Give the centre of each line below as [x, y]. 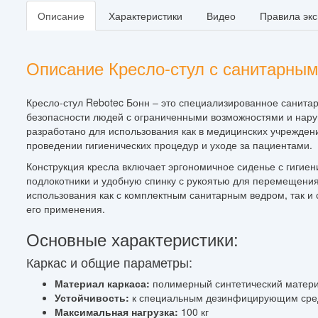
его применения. [66, 208]
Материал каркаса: [102, 283]
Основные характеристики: [132, 238]
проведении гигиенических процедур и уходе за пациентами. [169, 144]
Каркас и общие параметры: [109, 262]
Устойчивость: [92, 297]
